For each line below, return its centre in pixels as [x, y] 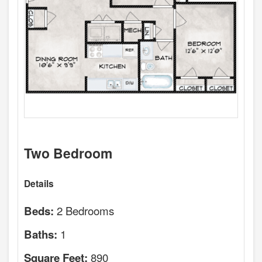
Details [39, 183]
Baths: [41, 234]
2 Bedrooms [85, 210]
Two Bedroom [68, 153]
